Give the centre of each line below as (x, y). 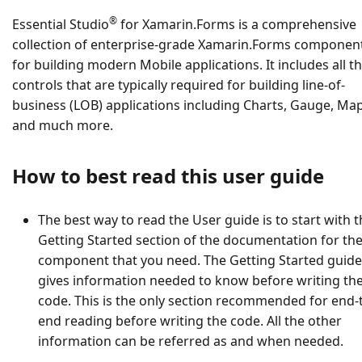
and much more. (63, 126)
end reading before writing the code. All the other (190, 320)
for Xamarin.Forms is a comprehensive (237, 25)
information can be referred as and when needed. (191, 341)
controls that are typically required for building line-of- (179, 85)
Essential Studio (61, 25)
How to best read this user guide (168, 176)
